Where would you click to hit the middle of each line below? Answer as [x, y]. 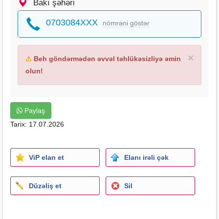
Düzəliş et [45, 186]
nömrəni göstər [126, 23]
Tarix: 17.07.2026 [37, 124]
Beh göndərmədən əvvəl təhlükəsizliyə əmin [106, 58]
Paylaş [34, 110]
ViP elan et [46, 157]
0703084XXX [72, 22]
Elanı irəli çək [146, 157]
